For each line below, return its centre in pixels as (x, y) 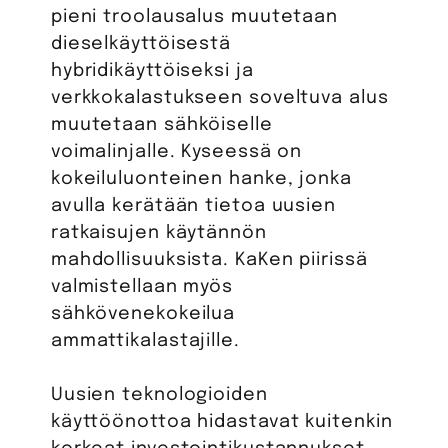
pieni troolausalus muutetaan (194, 16)
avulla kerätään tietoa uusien (193, 205)
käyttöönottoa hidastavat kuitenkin (221, 421)
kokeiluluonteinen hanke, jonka (201, 178)
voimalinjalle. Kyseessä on (176, 151)
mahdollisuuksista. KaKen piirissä (209, 259)
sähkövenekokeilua (143, 313)
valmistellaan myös (142, 286)
